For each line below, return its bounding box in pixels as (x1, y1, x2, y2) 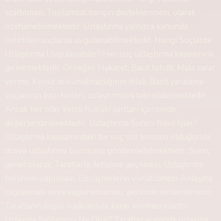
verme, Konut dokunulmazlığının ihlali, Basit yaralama (5, 76, 203, 87)
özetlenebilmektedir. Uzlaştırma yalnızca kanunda (5, 21, 188, 32)
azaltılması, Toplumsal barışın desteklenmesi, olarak (5, 7, 196, 18)
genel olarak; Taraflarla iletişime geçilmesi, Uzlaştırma (5, 159, 203, 170)
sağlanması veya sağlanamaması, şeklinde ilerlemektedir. (5, 186, 213, 198)
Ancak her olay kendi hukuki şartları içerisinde (5, 104, 176, 115)
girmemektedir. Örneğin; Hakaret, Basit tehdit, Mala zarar (5, 62, 216, 74)
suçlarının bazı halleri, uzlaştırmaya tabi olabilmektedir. (5, 90, 207, 101)
